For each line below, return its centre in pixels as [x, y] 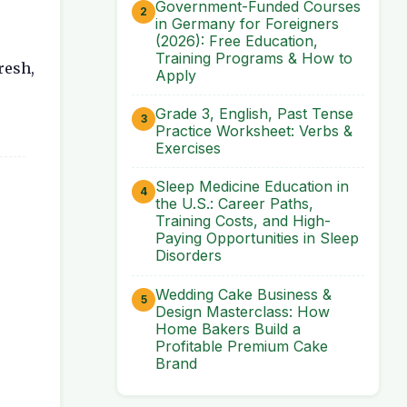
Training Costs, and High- [243, 221]
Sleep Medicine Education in [252, 187]
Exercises [188, 148]
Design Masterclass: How [243, 311]
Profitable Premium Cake [242, 346]
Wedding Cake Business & [243, 294]
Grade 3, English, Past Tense [254, 113]
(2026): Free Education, [237, 40]
